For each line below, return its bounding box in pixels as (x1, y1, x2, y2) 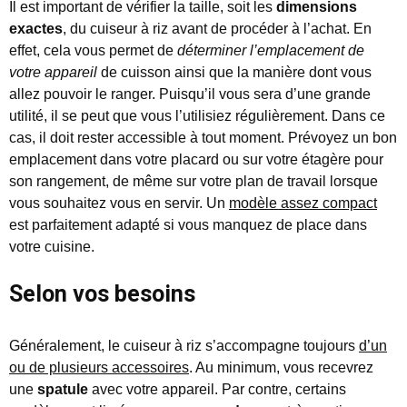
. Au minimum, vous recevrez (189, 360, 373, 376)
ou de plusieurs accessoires (9, 360, 189, 376)
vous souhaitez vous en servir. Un (9, 195, 229, 212)
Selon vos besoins (9, 281, 195, 308)
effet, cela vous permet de (9, 43, 177, 59)
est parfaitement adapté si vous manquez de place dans (9, 217, 367, 233)
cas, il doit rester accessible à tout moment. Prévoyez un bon (9, 130, 397, 146)
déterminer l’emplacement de (177, 43, 364, 59)
